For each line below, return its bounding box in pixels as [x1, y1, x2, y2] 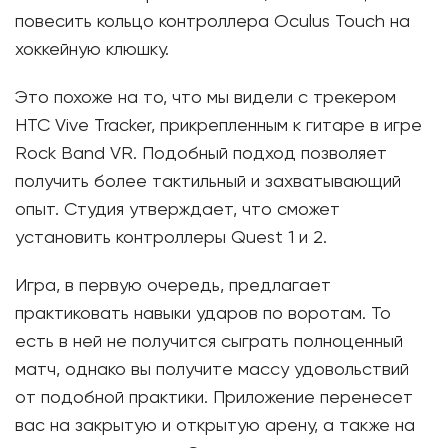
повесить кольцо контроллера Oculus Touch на [15, 13, 410, 31]
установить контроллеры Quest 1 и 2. [15, 229, 327, 247]
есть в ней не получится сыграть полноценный [15, 333, 403, 351]
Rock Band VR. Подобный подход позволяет [15, 145, 387, 163]
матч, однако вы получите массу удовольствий [15, 361, 409, 379]
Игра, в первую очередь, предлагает [15, 277, 331, 295]
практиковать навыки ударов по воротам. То [15, 305, 391, 323]
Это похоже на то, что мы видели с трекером [15, 89, 396, 107]
